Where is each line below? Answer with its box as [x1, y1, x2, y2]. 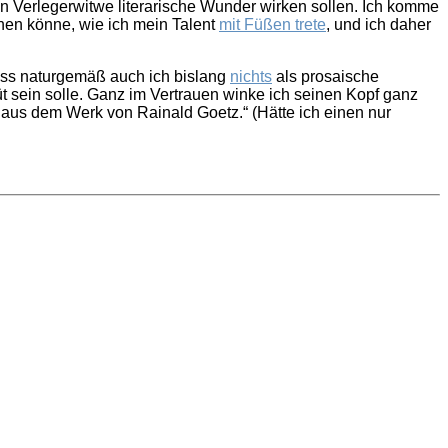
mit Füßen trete [219, 16, 326, 34]
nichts [230, 68, 272, 86]
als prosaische [272, 68, 379, 86]
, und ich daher [326, 16, 431, 34]
